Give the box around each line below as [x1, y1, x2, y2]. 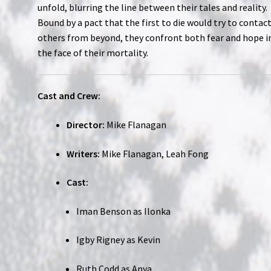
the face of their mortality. [38, 47, 149, 59]
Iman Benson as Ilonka [76, 204, 171, 217]
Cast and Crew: [38, 90, 101, 102]
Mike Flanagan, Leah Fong [100, 147, 209, 160]
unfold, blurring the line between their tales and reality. [38, 1, 268, 13]
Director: [67, 118, 105, 131]
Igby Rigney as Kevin [76, 233, 161, 246]
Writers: [67, 147, 100, 160]
